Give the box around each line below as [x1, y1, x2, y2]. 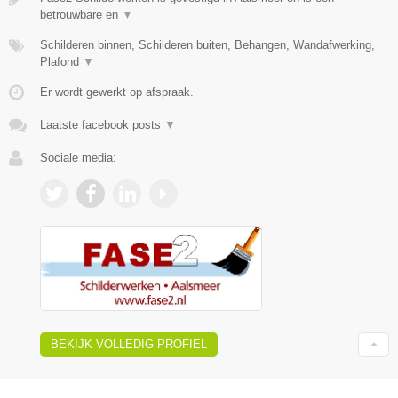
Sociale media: [40, 150, 116, 164]
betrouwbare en [40, 7, 122, 21]
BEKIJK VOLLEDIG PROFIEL [51, 338, 207, 352]
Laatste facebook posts [40, 117, 164, 131]
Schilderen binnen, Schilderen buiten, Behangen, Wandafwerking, [40, 37, 375, 52]
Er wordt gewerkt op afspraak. [40, 84, 194, 99]
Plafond [40, 54, 83, 68]
